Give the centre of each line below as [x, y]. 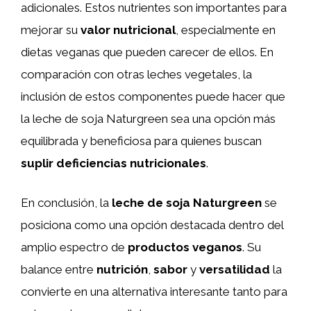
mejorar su [51, 30]
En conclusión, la [66, 203]
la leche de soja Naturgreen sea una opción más [148, 118]
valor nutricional [128, 30]
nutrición [122, 269]
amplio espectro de [74, 247]
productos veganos [185, 247]
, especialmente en [226, 30]
